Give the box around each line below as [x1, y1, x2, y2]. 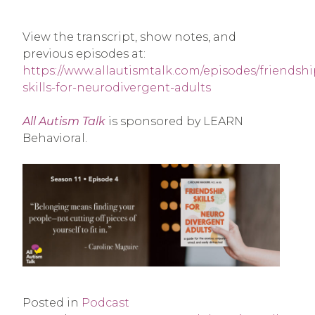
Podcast [82, 296, 129, 310]
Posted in [22, 296, 82, 310]
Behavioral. [22, 131, 87, 146]
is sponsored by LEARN [105, 115, 243, 129]
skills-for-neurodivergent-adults [22, 81, 211, 95]
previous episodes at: [22, 47, 146, 61]
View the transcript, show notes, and [22, 30, 236, 44]
